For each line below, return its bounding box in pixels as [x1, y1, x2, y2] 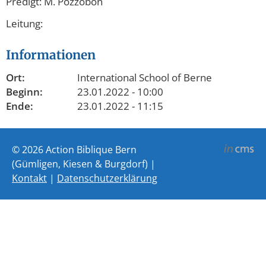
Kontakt [12, 171, 47, 185]
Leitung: [6, 16, 45, 30]
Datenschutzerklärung [57, 171, 157, 185]
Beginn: [6, 84, 43, 99]
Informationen [6, 47, 96, 63]
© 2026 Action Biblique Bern [12, 142, 137, 156]
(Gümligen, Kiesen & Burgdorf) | [12, 157, 156, 170]
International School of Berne [77, 70, 212, 84]
